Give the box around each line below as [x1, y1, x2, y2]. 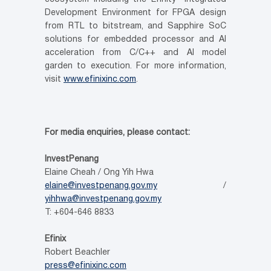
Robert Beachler [45, 249, 110, 256]
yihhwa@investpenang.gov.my [45, 195, 162, 203]
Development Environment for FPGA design [45, 9, 226, 17]
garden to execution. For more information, [45, 62, 226, 70]
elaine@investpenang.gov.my [45, 182, 157, 190]
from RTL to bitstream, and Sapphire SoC [45, 22, 226, 30]
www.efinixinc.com [64, 76, 136, 83]
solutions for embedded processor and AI [45, 36, 226, 44]
